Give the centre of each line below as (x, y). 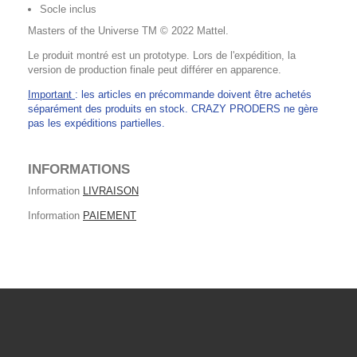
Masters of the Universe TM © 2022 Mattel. (128, 30)
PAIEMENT (110, 215)
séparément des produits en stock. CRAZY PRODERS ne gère (173, 108)
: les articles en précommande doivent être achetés (193, 94)
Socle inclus (68, 9)
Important (51, 94)
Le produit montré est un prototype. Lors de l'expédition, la (162, 55)
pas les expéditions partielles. (96, 123)
